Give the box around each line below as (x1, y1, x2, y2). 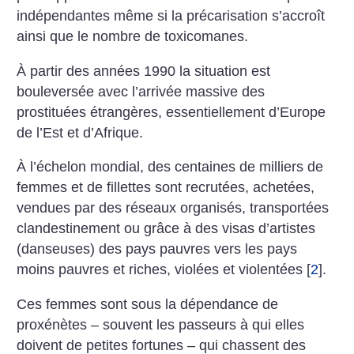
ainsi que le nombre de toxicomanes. (17, 28, 249, 45)
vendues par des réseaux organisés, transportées (17, 200, 330, 217)
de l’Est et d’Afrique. (17, 124, 144, 141)
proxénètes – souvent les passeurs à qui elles (17, 316, 305, 333)
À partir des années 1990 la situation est (17, 62, 271, 79)
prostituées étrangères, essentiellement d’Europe (17, 104, 326, 120)
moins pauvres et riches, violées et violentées (17, 262, 303, 278)
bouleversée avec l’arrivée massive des (17, 83, 265, 100)
